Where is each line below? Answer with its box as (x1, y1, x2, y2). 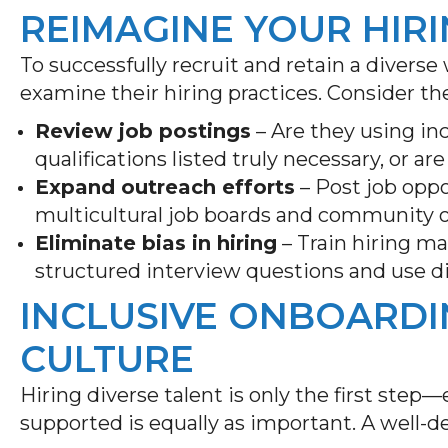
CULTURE (20, 336, 194, 381)
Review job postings (35, 118, 251, 143)
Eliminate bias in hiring (35, 230, 277, 255)
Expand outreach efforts (35, 174, 295, 199)
